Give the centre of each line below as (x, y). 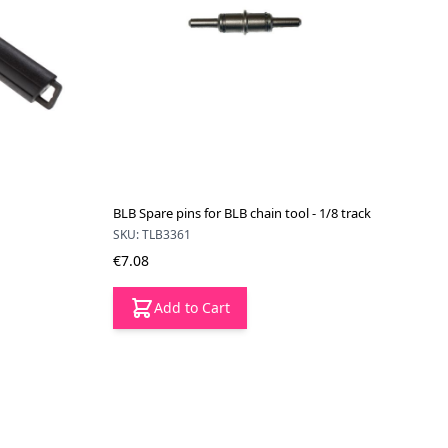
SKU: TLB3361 (152, 234)
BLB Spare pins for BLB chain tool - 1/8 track (242, 212)
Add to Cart (192, 307)
